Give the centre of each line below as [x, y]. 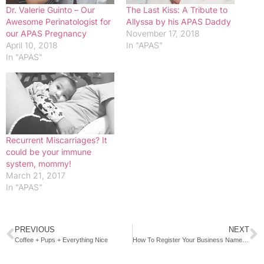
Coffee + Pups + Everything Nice [61, 240]
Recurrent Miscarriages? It [57, 140]
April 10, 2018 [32, 45]
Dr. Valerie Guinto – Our [50, 9]
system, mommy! [39, 164]
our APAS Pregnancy [46, 33]
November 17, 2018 [163, 33]
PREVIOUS [35, 230]
